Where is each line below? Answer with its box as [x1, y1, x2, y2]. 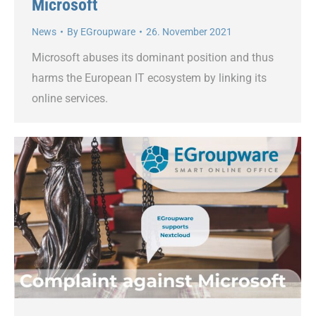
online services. [32, 91, 108, 105]
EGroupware [80, 25, 135, 37]
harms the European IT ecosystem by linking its [32, 71, 267, 85]
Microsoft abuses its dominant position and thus [32, 50, 274, 64]
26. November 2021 [146, 25, 232, 37]
